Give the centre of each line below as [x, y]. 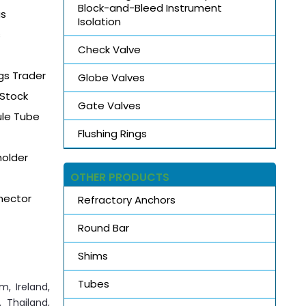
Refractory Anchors [126, 199]
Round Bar [103, 227]
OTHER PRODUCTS [120, 177]
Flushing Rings [112, 133]
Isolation [99, 21]
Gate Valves [109, 105]
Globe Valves [111, 77]
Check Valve [109, 49]
